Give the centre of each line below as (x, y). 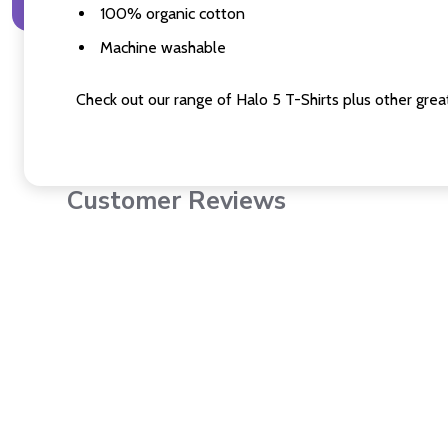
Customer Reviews (177, 201)
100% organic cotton (170, 14)
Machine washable (165, 48)
